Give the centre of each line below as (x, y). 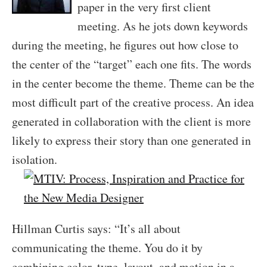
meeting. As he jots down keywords (163, 26)
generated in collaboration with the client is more (131, 121)
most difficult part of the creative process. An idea (133, 102)
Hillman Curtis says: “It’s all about (96, 229)
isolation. (35, 159)
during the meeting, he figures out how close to (125, 45)
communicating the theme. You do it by (107, 248)
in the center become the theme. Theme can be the (133, 83)
